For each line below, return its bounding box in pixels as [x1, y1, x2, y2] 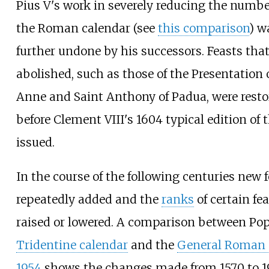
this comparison [157, 21, 249, 36]
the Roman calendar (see [16, 21, 158, 36]
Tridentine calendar [16, 238, 128, 253]
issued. [16, 135, 55, 150]
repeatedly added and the [16, 192, 162, 207]
